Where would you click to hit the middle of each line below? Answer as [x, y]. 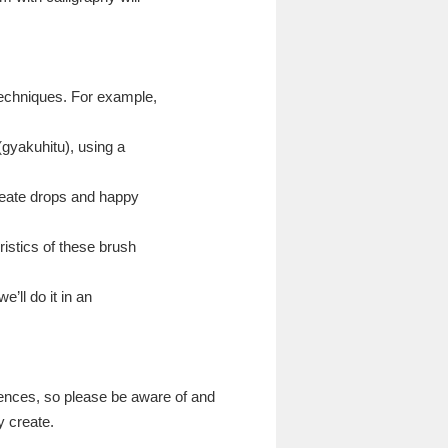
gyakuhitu [33, 146]
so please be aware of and [127, 396]
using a [99, 146]
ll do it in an [56, 296]
